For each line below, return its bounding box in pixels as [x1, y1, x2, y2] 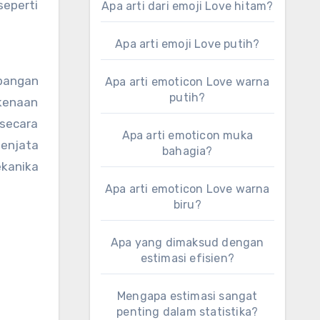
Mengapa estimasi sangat [116, 289, 258, 303]
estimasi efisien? [140, 251, 234, 265]
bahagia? [161, 144, 213, 158]
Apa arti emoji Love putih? [115, 37, 260, 51]
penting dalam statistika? [116, 305, 259, 319]
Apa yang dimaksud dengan [110, 236, 264, 249]
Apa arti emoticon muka [121, 129, 253, 142]
